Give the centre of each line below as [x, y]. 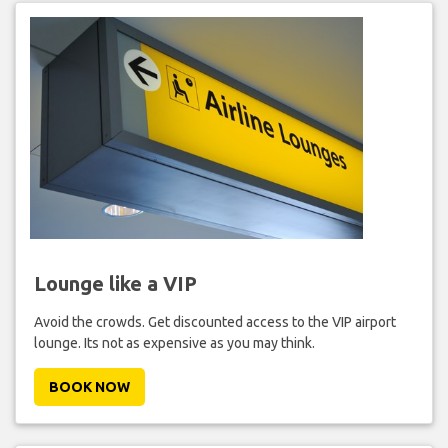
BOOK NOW [89, 386]
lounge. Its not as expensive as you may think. [174, 342]
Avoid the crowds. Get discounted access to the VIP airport [214, 321]
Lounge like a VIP [115, 283]
